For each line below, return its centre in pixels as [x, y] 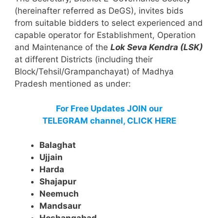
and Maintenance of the [63, 47]
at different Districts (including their [84, 60]
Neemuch [59, 194]
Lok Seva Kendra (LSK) [157, 47]
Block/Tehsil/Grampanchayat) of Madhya [94, 72]
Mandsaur [60, 206]
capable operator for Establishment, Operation [105, 35]
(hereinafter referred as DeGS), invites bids [99, 11]
